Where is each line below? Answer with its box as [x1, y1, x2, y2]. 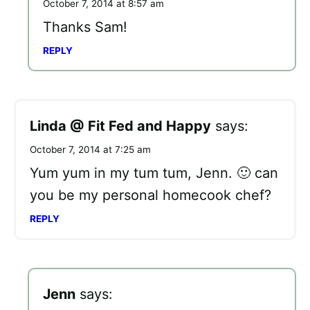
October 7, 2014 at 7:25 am [30, 143, 151, 155]
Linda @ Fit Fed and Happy [30, 117, 211, 134]
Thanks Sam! [43, 18, 127, 35]
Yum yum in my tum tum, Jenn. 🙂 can [30, 164, 278, 181]
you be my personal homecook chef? [30, 186, 271, 203]
